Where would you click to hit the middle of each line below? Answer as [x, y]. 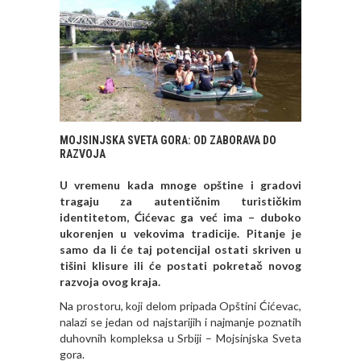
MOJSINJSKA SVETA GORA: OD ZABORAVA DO [168, 140]
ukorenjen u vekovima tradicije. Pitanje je [180, 233]
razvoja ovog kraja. [110, 281]
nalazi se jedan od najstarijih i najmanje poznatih [180, 322]
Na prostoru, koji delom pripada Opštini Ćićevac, [180, 305]
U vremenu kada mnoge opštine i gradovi [180, 185]
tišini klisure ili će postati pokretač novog [180, 265]
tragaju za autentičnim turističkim [180, 201]
